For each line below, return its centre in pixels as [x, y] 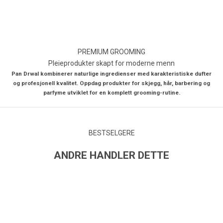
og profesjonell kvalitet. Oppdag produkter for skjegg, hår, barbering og [111, 83]
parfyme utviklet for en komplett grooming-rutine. [111, 92]
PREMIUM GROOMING [111, 52]
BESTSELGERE [111, 133]
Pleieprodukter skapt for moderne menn [111, 63]
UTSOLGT [168, 186]
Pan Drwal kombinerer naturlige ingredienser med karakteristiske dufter [111, 73]
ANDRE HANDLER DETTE [111, 155]
